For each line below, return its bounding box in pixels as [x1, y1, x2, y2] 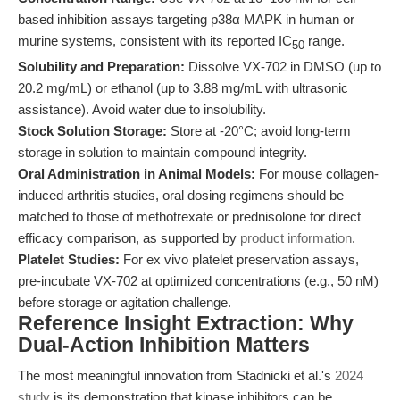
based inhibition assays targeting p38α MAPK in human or [18, 12, 354, 27]
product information [240, 230, 352, 246]
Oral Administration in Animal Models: [18, 166, 255, 181]
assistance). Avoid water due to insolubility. [18, 102, 266, 117]
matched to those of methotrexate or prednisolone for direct [18, 209, 361, 224]
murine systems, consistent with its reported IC [18, 33, 292, 48]
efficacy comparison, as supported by [18, 230, 240, 246]
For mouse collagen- [255, 166, 379, 181]
